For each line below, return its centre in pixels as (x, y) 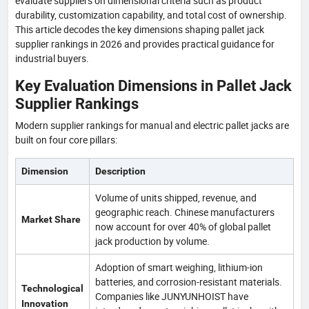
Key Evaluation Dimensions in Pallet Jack (153, 85)
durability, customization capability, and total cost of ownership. (151, 14)
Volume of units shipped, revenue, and (176, 197)
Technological (52, 288)
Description (120, 171)
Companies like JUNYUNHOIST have (172, 296)
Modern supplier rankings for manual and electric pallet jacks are (152, 125)
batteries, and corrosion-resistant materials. (189, 281)
